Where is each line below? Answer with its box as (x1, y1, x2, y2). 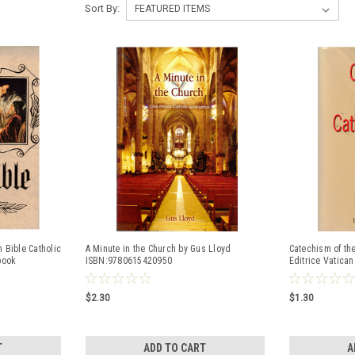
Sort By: (84, 2, 120, 14)
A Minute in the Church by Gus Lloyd (85, 243, 231, 254)
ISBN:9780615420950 (85, 255, 172, 266)
